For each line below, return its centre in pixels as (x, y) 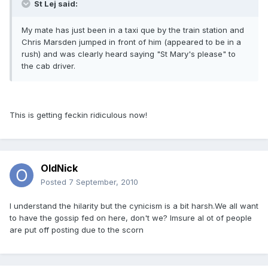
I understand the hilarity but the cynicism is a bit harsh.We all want (134, 206)
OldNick (59, 168)
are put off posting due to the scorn (77, 230)
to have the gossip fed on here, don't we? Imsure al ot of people (131, 218)
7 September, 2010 (103, 182)
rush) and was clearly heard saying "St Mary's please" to (129, 54)
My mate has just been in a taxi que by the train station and (133, 30)
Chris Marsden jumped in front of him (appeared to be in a (131, 42)
